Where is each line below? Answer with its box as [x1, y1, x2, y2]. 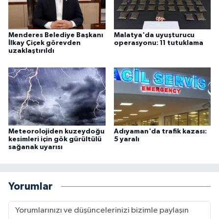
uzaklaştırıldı [8, 47, 54, 55]
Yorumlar [8, 181, 53, 192]
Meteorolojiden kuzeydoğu [8, 128, 105, 135]
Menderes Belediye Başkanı [8, 32, 103, 39]
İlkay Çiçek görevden [8, 40, 81, 47]
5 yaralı [113, 136, 139, 143]
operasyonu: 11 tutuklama [113, 40, 203, 47]
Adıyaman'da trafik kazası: [113, 128, 207, 135]
